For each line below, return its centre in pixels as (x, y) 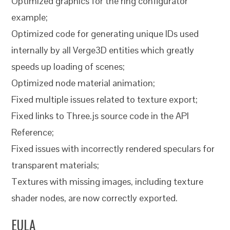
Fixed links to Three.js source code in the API (100, 116)
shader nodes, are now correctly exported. (95, 198)
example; (30, 17)
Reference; (33, 132)
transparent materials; (55, 165)
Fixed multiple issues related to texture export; (105, 100)
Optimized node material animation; (83, 83)
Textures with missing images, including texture (108, 182)
